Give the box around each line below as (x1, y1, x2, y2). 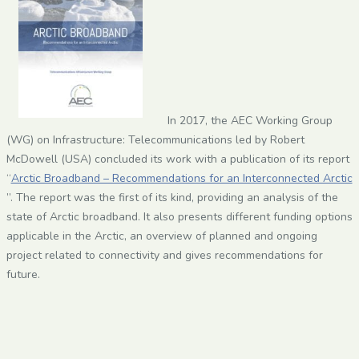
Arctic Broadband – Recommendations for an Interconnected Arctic (10, 170, 353, 186)
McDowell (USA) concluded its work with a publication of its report (6, 151, 349, 167)
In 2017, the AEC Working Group (167, 112, 333, 128)
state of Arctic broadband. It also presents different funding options (6, 208, 353, 224)
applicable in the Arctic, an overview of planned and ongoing (6, 228, 317, 244)
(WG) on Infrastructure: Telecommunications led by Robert (6, 131, 305, 147)
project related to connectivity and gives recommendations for (6, 247, 323, 263)
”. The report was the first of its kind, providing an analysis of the (6, 189, 338, 205)
